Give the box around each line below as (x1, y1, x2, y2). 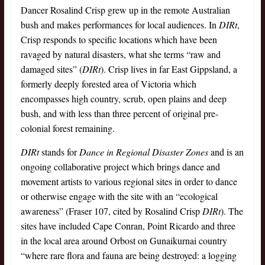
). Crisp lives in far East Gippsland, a (100, 63, 237, 76)
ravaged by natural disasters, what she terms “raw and (20, 48, 221, 61)
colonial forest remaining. (20, 122, 115, 135)
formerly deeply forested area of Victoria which (20, 77, 196, 91)
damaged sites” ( (20, 63, 82, 76)
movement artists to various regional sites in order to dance (20, 175, 237, 188)
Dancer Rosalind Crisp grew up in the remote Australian (20, 4, 230, 17)
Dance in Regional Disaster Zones (79, 146, 208, 159)
